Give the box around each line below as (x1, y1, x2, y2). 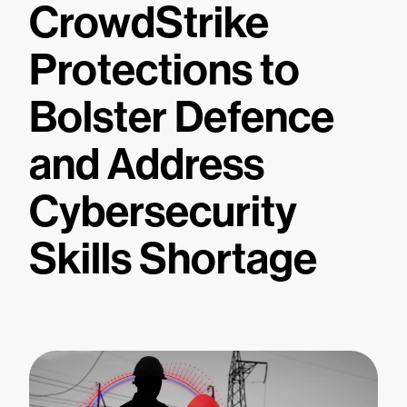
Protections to (29, 44, 300, 96)
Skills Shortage (29, 233, 317, 285)
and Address (29, 138, 264, 191)
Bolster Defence (29, 91, 334, 144)
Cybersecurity (29, 185, 297, 238)
